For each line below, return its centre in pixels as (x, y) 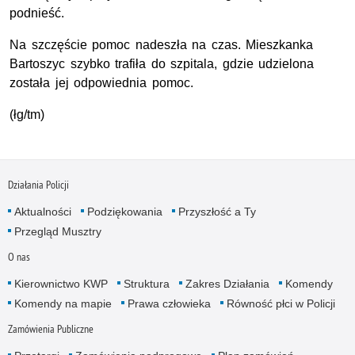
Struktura (146, 283)
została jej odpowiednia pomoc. (101, 83)
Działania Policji (38, 184)
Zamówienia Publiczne (50, 329)
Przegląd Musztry (57, 231)
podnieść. (37, 13)
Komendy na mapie (63, 303)
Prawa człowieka (169, 303)
